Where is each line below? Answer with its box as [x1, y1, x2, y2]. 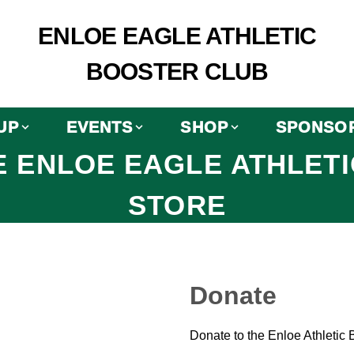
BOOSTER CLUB [85, 58, 269, 85]
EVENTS [66, 119, 134, 136]
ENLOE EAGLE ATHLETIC [38, 23, 316, 49]
